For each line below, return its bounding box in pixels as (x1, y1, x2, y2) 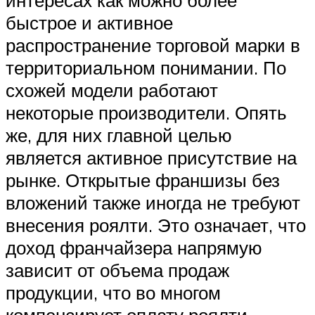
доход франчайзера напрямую (6, 236, 262, 259)
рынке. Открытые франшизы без (6, 169, 280, 192)
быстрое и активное (6, 11, 173, 34)
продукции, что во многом (6, 281, 221, 304)
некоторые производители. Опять (6, 101, 287, 124)
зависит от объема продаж (6, 259, 229, 282)
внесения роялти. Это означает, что (6, 214, 306, 237)
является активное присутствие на (6, 146, 297, 169)
